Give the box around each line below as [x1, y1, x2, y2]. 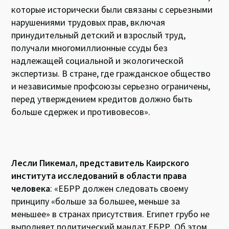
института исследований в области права [11, 169, 187, 181]
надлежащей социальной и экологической [11, 54, 184, 66]
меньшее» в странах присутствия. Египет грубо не [11, 208, 210, 220]
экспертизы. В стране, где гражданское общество [11, 67, 211, 79]
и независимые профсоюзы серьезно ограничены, [11, 80, 211, 92]
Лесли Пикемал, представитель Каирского [11, 156, 190, 169]
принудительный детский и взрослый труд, [11, 29, 186, 41]
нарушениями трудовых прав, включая [11, 16, 166, 28]
